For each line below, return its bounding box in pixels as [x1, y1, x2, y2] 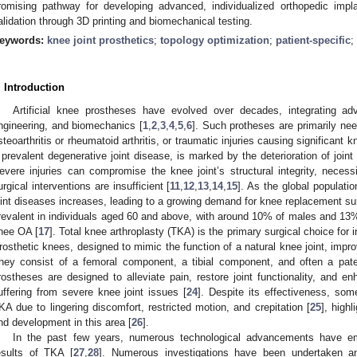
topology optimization [160, 33, 269, 46]
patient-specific [276, 33, 351, 46]
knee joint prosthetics [47, 33, 154, 46]
